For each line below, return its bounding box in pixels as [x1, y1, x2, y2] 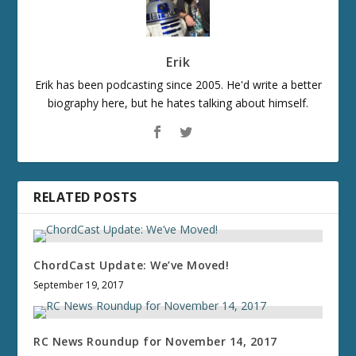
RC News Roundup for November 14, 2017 [33, 333, 277, 349]
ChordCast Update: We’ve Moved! [33, 257, 230, 273]
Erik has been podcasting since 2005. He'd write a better [34, 76, 322, 92]
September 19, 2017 [33, 277, 125, 292]
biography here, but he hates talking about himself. [48, 95, 308, 110]
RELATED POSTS [33, 188, 137, 206]
